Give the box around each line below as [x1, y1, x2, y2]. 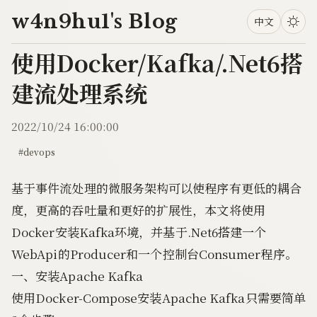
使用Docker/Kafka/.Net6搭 [11, 46, 303, 79]
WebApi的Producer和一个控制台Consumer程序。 [11, 245, 297, 263]
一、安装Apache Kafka [11, 267, 144, 285]
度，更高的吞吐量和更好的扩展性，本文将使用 [11, 201, 265, 219]
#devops [18, 146, 55, 158]
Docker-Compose [35, 289, 138, 307]
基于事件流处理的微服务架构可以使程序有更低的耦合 [11, 179, 302, 197]
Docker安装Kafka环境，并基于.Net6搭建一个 [11, 223, 267, 241]
